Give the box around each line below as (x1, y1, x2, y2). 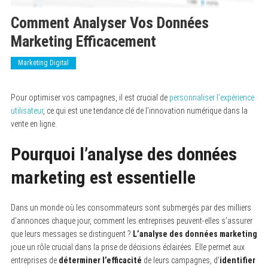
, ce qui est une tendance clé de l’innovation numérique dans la (42, 105, 248, 115)
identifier (219, 255, 255, 265)
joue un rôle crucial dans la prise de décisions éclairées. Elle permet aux (10, 242, 245, 252)
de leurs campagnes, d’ (141, 255, 220, 265)
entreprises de (10, 255, 59, 265)
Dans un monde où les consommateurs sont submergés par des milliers (10, 202, 251, 212)
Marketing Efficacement (10, 32, 156, 50)
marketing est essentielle (10, 166, 196, 188)
